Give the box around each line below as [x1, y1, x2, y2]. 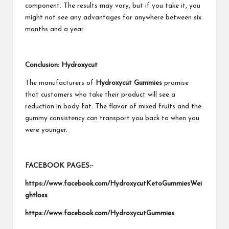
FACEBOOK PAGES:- [25, 162, 94, 169]
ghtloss [25, 192, 48, 199]
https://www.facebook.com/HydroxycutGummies [25, 210, 174, 217]
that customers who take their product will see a [25, 91, 175, 98]
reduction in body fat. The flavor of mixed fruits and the [25, 103, 201, 110]
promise [162, 79, 189, 86]
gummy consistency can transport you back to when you [25, 114, 199, 122]
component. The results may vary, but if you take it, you [25, 2, 200, 9]
